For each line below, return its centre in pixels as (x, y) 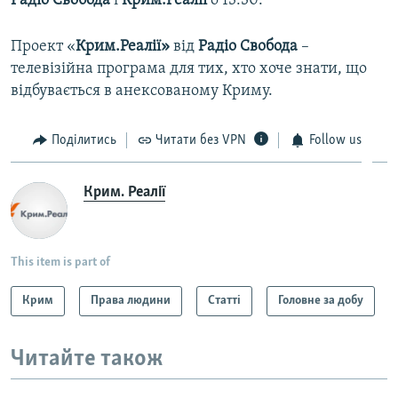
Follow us (335, 140)
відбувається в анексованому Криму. (142, 91)
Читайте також (87, 360)
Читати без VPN (201, 140)
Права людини (131, 301)
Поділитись (84, 140)
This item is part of (60, 263)
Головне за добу (321, 301)
